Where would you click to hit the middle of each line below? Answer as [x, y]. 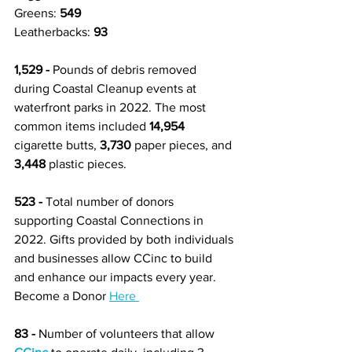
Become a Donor [62, 296]
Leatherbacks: [54, 32]
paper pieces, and [183, 145]
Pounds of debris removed [126, 70]
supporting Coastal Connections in [110, 221]
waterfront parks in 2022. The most [112, 108]
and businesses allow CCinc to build [115, 258]
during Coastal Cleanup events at [107, 89]
